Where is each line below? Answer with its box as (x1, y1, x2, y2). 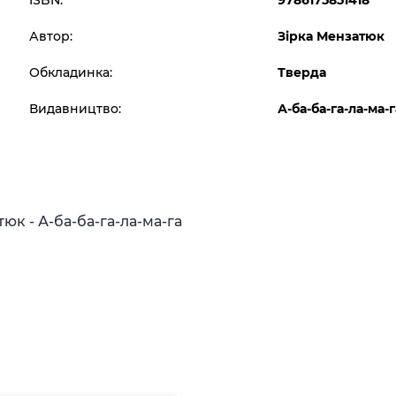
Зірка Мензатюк (278, 28, 385, 44)
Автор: (29, 28, 73, 44)
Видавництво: (29, 101, 122, 117)
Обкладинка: (29, 65, 113, 80)
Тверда (278, 65, 327, 80)
